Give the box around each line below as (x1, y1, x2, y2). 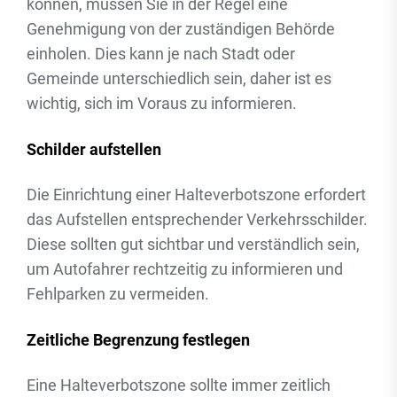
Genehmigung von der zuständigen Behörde (27, 19, 335, 38)
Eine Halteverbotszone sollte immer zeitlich (27, 376, 331, 394)
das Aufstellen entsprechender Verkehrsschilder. (27, 210, 368, 229)
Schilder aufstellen (27, 140, 161, 159)
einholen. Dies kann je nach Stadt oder (27, 44, 295, 63)
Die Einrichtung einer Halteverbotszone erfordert (27, 185, 366, 204)
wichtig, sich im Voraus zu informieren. (27, 94, 297, 113)
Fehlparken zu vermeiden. (27, 284, 209, 303)
